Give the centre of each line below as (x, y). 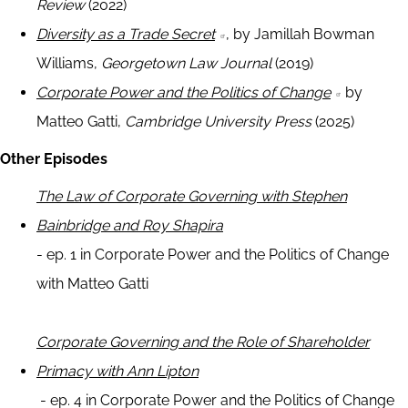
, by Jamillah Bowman (300, 35)
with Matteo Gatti (92, 284)
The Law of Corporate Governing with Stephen (192, 197)
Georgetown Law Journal (186, 64)
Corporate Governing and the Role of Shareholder (203, 342)
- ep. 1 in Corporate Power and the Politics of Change (213, 255)
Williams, (69, 64)
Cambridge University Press (220, 122)
